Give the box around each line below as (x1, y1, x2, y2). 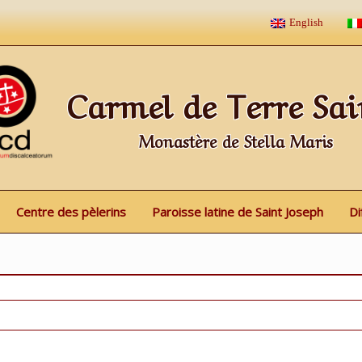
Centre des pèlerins (15, 204, 126, 220)
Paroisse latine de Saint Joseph (151, 204, 323, 220)
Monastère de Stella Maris (138, 128, 333, 152)
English (289, 16, 323, 28)
